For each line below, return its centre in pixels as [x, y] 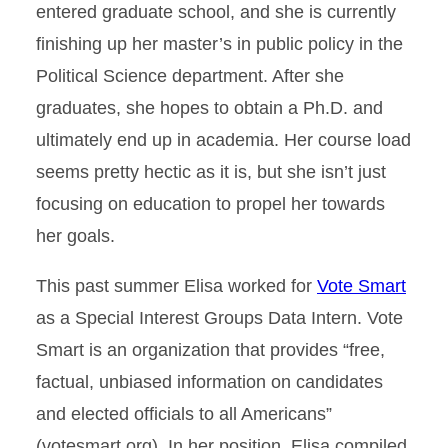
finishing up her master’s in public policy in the [219, 43]
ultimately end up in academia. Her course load [223, 139]
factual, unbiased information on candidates [209, 381]
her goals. [75, 235]
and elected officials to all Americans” [184, 413]
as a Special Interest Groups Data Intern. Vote [219, 317]
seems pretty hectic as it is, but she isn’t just [211, 171]
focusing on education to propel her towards [210, 203]
